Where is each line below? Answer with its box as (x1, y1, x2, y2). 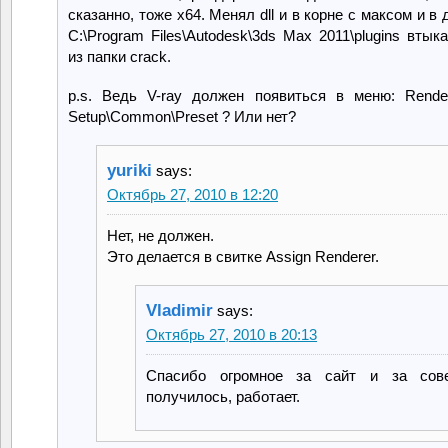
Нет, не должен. (107, 226, 214, 244)
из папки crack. (68, 47, 171, 65)
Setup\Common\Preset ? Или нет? (68, 107, 296, 125)
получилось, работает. (146, 387, 300, 405)
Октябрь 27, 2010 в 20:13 (146, 325, 317, 343)
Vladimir (146, 300, 213, 320)
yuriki (107, 160, 152, 180)
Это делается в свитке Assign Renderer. (107, 247, 379, 265)
